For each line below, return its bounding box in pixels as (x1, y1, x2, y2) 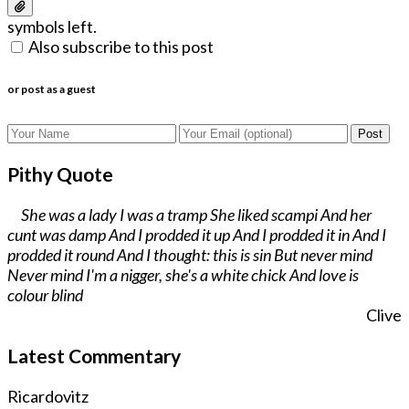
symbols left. (7, 16, 97, 37)
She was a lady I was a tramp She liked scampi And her (21, 204, 372, 225)
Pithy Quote (7, 163, 113, 186)
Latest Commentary (7, 344, 181, 368)
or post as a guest (7, 81, 96, 96)
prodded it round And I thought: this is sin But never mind (7, 245, 372, 266)
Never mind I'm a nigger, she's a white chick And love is (7, 265, 359, 286)
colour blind (7, 285, 83, 306)
